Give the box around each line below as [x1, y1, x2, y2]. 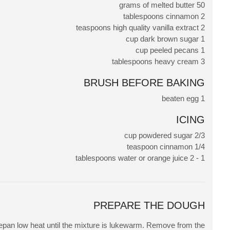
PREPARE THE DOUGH [93, 199, 205, 211]
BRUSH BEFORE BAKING [84, 76, 205, 88]
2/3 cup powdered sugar [195, 130, 205, 140]
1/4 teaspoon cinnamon [195, 142, 205, 151]
